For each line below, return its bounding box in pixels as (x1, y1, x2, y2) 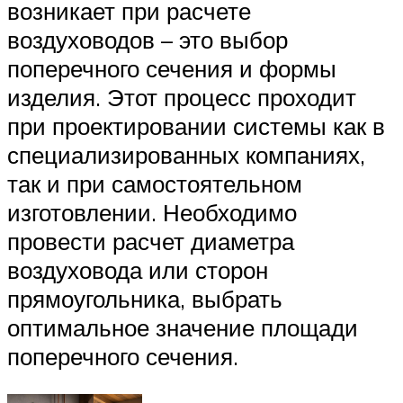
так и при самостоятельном (7, 169, 302, 199)
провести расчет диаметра (7, 227, 294, 256)
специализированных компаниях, (7, 140, 365, 170)
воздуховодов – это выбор (7, 25, 288, 55)
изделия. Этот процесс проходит (7, 83, 356, 112)
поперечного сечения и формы (7, 54, 336, 84)
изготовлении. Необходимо (7, 198, 297, 228)
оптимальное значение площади (7, 313, 358, 343)
